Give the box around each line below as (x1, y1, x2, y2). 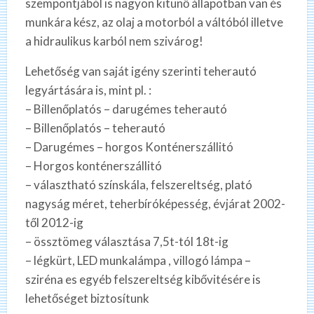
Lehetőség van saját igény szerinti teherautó (25, 64, 257, 79)
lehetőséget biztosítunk (25, 291, 149, 306)
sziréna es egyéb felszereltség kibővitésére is (25, 272, 261, 287)
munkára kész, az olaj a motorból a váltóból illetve (25, 15, 283, 30)
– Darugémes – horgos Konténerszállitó (25, 139, 233, 155)
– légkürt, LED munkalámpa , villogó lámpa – (25, 253, 251, 268)
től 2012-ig (25, 215, 83, 231)
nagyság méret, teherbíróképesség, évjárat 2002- (25, 196, 285, 212)
